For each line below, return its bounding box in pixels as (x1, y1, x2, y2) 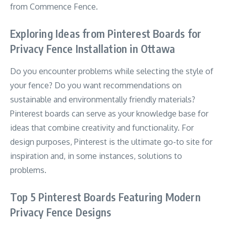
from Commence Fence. (10, 1, 98, 12)
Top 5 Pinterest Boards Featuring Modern (10, 190, 201, 204)
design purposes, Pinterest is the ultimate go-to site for (10, 136, 212, 147)
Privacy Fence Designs (10, 205, 111, 219)
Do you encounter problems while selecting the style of (10, 66, 213, 76)
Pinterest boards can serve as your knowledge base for (10, 108, 208, 119)
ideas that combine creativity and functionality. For (10, 122, 194, 133)
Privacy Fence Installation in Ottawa (10, 41, 176, 55)
